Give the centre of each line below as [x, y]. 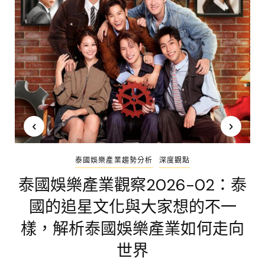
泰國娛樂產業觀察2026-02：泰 [132, 185]
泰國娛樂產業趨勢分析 [114, 160]
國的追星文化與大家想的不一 [132, 206]
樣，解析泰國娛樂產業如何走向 [132, 228]
